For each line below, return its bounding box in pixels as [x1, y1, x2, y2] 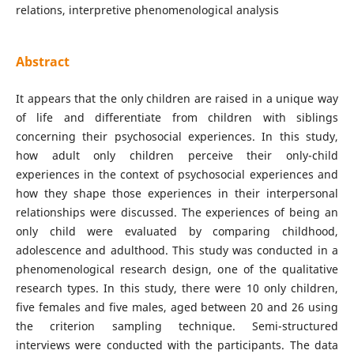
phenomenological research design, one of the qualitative [15, 262, 339, 277]
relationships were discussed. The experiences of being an [15, 205, 339, 220]
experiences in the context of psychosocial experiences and [15, 167, 339, 183]
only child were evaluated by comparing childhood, [15, 224, 339, 239]
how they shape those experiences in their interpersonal [15, 186, 339, 201]
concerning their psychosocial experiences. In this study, [15, 129, 339, 145]
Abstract [15, 53, 70, 70]
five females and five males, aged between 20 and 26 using [15, 299, 339, 315]
